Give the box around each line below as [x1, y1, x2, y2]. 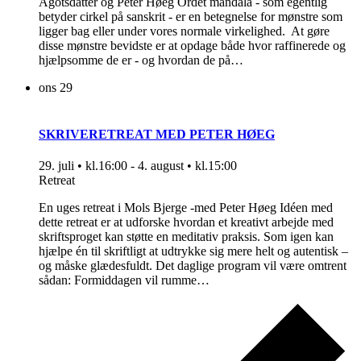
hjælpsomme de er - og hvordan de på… [39, 53, 243, 68]
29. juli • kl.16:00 [39, 158, 127, 172]
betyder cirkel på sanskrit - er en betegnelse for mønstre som [39, 10, 342, 24]
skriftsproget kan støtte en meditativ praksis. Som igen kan [39, 229, 334, 243]
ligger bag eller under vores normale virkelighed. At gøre [39, 24, 330, 39]
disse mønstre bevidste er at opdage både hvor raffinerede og [39, 39, 346, 53]
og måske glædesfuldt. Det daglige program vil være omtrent [39, 258, 346, 272]
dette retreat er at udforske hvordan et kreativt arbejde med [39, 214, 334, 229]
